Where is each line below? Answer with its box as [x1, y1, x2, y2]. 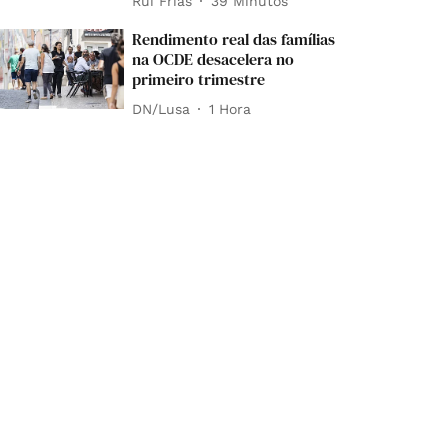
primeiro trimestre [132, 68, 266, 91]
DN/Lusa [132, 100, 191, 117]
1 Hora [209, 100, 252, 117]
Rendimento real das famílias [132, 28, 336, 51]
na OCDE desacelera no [132, 48, 295, 71]
